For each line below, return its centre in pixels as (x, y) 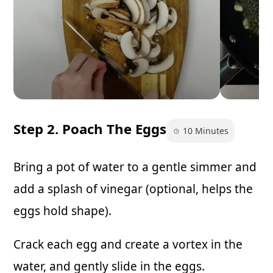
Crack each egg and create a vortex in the (128, 245)
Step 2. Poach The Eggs (90, 129)
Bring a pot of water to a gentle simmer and (135, 167)
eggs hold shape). (62, 211)
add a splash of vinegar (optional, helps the (133, 189)
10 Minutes (204, 130)
